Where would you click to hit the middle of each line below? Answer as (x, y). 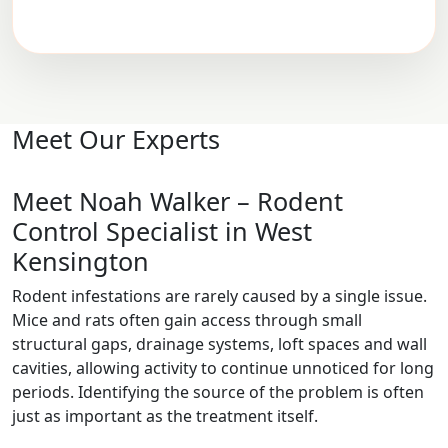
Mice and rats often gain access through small (187, 320)
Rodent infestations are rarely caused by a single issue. (219, 296)
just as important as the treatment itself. (165, 416)
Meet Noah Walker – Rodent (177, 201)
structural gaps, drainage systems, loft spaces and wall (219, 344)
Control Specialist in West (162, 231)
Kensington (80, 261)
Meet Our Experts (116, 139)
